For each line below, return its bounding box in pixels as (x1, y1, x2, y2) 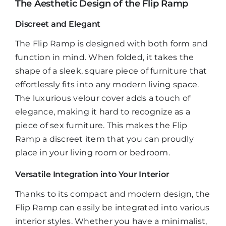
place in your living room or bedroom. (15, 147, 170, 157)
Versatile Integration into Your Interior (15, 169, 169, 179)
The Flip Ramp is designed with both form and (15, 38, 208, 48)
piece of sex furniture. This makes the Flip (15, 120, 188, 130)
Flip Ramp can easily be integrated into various (15, 202, 210, 212)
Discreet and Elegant (15, 19, 101, 29)
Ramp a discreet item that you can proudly (15, 134, 194, 144)
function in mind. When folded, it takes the (15, 52, 194, 62)
